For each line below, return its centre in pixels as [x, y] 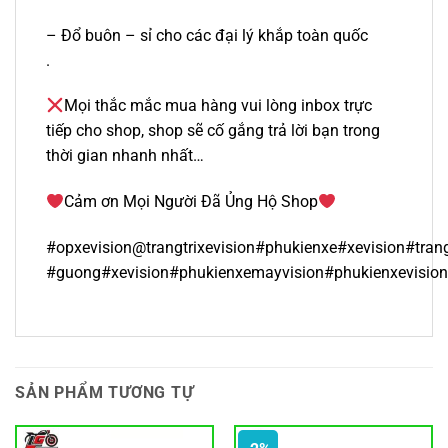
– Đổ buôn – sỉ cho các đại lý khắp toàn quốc [207, 35]
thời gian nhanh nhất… [125, 156]
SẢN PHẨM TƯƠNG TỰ [104, 392]
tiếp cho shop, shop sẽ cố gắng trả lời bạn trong [213, 131]
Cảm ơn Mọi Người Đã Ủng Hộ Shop [191, 202]
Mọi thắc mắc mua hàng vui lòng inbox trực [218, 106]
